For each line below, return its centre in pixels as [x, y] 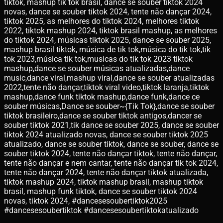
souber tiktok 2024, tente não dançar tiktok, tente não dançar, [111, 153]
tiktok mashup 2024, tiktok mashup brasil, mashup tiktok [104, 182]
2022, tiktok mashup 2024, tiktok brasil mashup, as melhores [111, 30]
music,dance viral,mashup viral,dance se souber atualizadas [109, 78]
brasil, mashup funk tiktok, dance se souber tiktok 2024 [101, 191]
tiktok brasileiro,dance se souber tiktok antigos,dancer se [103, 115]
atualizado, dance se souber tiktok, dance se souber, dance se [111, 144]
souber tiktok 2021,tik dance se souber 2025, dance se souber [111, 125]
